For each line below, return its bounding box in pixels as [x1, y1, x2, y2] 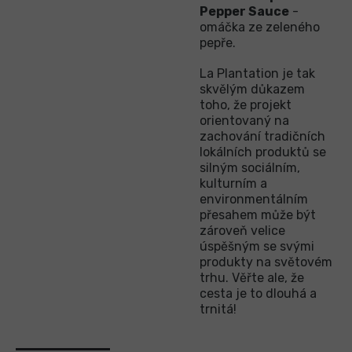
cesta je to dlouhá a [200, 286, 317, 302]
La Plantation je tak [200, 66, 315, 82]
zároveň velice [200, 223, 285, 239]
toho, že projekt [200, 97, 291, 113]
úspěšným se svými [200, 239, 314, 255]
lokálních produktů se [200, 145, 326, 160]
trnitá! [200, 302, 236, 317]
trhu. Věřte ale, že [200, 270, 304, 286]
